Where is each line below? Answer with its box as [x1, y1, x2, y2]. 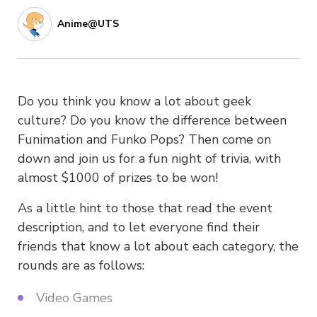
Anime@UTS [57, 17, 119, 31]
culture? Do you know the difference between [18, 111, 287, 129]
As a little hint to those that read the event [18, 199, 272, 217]
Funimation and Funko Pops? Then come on [18, 130, 271, 148]
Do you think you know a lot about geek [18, 92, 251, 110]
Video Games [36, 289, 113, 306]
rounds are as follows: [18, 256, 144, 274]
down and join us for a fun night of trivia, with [18, 149, 281, 167]
